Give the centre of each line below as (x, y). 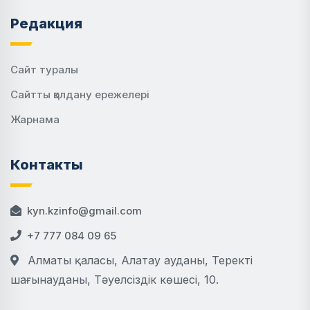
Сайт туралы (44, 70)
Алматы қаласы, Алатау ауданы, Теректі (138, 260)
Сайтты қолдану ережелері (80, 94)
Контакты (47, 165)
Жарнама (35, 119)
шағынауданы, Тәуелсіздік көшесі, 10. (115, 280)
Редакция (46, 24)
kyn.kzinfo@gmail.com (84, 211)
